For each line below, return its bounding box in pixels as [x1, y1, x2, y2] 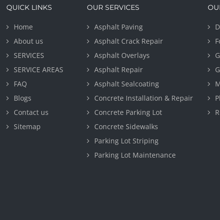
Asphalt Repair [94, 65, 143, 74]
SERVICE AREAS [14, 65, 64, 74]
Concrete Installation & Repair [94, 93, 193, 103]
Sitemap [14, 122, 41, 131]
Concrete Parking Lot [94, 108, 163, 117]
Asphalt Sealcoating [94, 79, 160, 88]
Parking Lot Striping [94, 136, 159, 145]
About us [14, 36, 44, 46]
